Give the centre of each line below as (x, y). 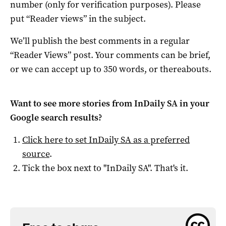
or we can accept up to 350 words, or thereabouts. (111, 69)
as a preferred (160, 139)
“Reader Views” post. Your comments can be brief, (110, 55)
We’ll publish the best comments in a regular (100, 41)
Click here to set (55, 139)
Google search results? (56, 117)
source (36, 154)
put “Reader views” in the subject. (78, 18)
